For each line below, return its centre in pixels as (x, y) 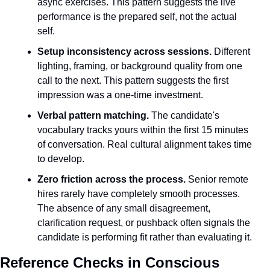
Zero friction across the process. (111, 179)
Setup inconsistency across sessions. (124, 52)
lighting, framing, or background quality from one (140, 66)
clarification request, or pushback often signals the (144, 223)
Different (231, 52)
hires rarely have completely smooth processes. (139, 194)
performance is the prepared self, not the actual (137, 17)
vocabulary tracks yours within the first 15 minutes (143, 130)
